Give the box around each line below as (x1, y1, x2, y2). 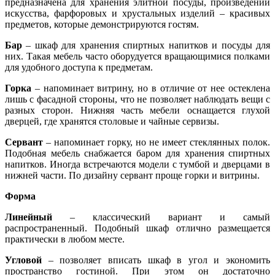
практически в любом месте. (5, 234, 125, 245)
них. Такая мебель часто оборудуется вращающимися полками (5, 51, 270, 62)
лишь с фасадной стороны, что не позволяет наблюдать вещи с (5, 94, 270, 105)
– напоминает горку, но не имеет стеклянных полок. (46, 137, 270, 148)
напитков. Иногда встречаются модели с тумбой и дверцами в (5, 159, 270, 170)
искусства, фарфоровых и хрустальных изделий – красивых (5, 8, 270, 19)
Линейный (5, 212, 70, 223)
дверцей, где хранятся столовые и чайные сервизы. (5, 116, 219, 127)
